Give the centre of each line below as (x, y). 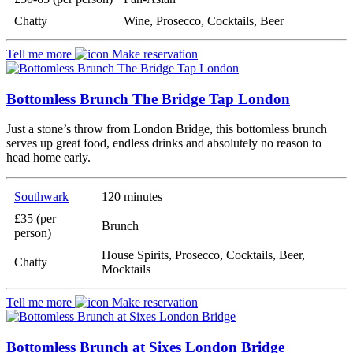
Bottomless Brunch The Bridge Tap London (148, 98)
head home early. (48, 158)
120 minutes (132, 197)
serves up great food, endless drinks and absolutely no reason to (164, 143)
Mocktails (126, 269)
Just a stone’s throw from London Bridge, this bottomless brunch (167, 129)
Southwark (41, 197)
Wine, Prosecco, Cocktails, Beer (204, 21)
